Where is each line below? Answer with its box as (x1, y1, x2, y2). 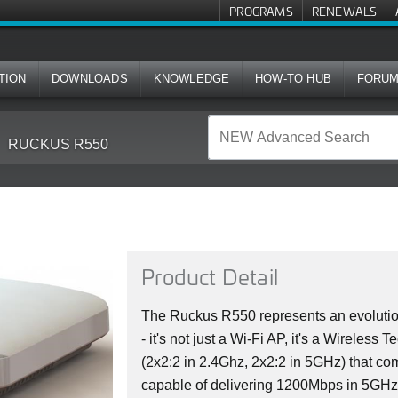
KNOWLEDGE (153, 72, 230, 85)
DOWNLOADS (52, 72, 128, 85)
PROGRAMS (229, 4, 293, 19)
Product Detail (141, 262, 278, 291)
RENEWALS (311, 4, 378, 19)
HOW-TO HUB (255, 72, 332, 85)
